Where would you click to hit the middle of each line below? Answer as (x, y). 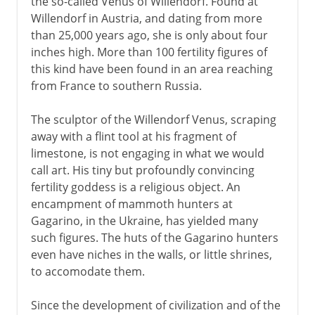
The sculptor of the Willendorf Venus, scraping (153, 119)
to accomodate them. (88, 271)
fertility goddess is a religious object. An (135, 187)
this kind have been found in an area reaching (152, 69)
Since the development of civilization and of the (155, 305)
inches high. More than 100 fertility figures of (149, 52)
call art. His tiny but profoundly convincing (142, 170)
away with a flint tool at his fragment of (133, 136)
